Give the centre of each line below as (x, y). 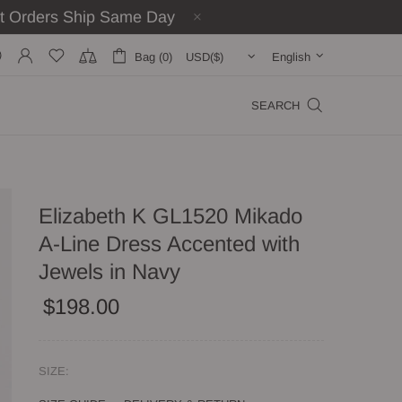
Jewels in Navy (109, 271)
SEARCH (275, 105)
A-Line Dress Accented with (169, 244)
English (291, 57)
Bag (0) (153, 57)
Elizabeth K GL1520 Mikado (170, 216)
